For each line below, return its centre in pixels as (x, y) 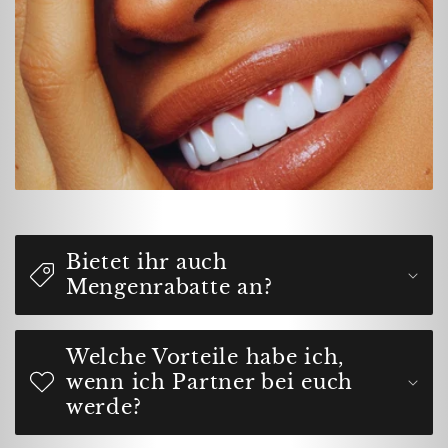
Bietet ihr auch (147, 261)
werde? (104, 406)
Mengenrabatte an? (169, 286)
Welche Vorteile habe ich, (205, 356)
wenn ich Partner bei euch (209, 381)
